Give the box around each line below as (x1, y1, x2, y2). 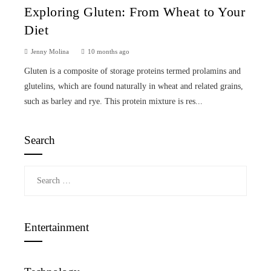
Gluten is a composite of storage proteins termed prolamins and (24, 66, 241, 76)
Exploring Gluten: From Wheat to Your (24, 4, 245, 19)
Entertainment (24, 220, 89, 233)
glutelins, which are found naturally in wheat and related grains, (24, 81, 243, 91)
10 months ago (88, 47, 129, 55)
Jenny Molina (31, 47, 69, 55)
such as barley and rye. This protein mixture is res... (24, 96, 203, 106)
